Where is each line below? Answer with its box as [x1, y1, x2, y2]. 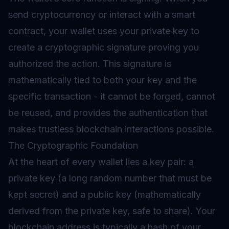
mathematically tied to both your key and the [8, 75, 197, 85]
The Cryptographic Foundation [8, 140, 138, 151]
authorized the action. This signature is [8, 58, 171, 69]
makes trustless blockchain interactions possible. [8, 124, 214, 134]
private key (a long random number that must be [8, 173, 212, 184]
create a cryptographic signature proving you [8, 42, 199, 53]
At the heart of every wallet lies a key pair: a [8, 156, 194, 167]
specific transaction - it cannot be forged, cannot [8, 91, 215, 102]
